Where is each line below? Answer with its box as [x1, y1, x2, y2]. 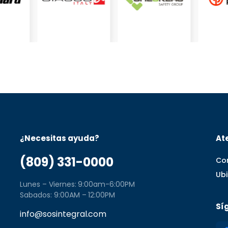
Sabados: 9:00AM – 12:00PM [20, 189, 116, 200]
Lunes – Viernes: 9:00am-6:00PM [20, 179, 135, 189]
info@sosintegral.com [20, 208, 107, 220]
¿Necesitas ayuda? [20, 132, 99, 144]
